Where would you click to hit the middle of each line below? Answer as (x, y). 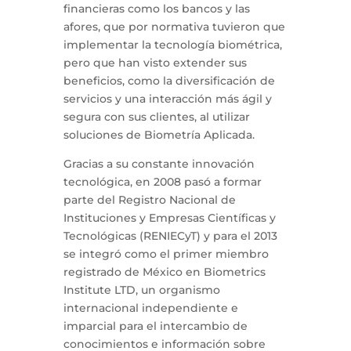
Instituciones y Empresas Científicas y (169, 218)
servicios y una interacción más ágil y (167, 99)
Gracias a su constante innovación (159, 164)
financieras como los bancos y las (156, 9)
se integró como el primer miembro (166, 254)
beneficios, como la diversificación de (169, 81)
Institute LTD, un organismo (141, 290)
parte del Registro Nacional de (149, 200)
